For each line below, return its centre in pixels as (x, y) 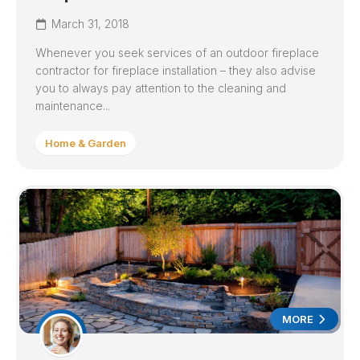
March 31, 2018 (90, 24)
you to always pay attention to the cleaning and (161, 88)
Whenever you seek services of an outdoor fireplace (177, 53)
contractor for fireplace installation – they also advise (176, 70)
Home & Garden (86, 143)
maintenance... (73, 106)
